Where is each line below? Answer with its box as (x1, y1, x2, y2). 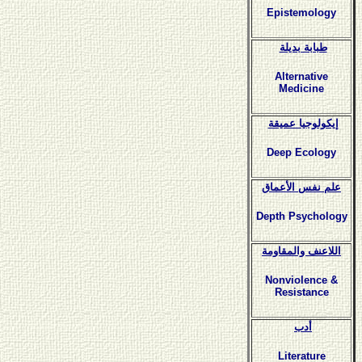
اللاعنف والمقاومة (262, 245, 341, 257)
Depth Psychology (255, 210, 347, 223)
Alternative (275, 70, 328, 83)
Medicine (279, 82, 324, 95)
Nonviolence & (265, 274, 338, 287)
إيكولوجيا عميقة (267, 117, 339, 129)
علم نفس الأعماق (262, 181, 341, 193)
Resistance (274, 286, 329, 299)
